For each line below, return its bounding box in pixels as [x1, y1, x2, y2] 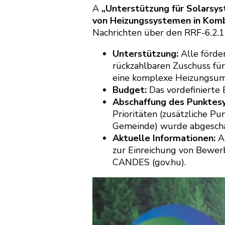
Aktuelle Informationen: [113, 132, 215, 144]
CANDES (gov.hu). [113, 156, 186, 168]
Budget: [113, 83, 147, 96]
